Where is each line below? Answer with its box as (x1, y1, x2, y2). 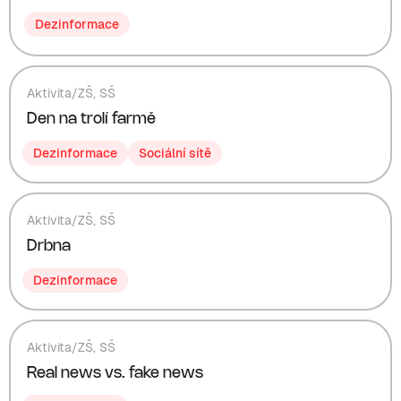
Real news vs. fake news (27, 366, 203, 380)
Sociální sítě (139, 146, 211, 160)
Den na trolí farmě (27, 112, 156, 126)
